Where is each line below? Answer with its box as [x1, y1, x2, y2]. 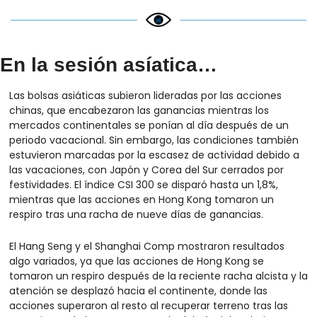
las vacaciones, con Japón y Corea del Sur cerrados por [9, 162, 284, 177]
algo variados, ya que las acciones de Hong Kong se [9, 253, 264, 268]
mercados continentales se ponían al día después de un [9, 117, 289, 132]
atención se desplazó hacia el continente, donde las [9, 283, 267, 298]
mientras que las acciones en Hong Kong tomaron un [9, 192, 274, 207]
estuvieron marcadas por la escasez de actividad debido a [9, 147, 299, 162]
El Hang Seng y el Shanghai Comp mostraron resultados [9, 238, 284, 253]
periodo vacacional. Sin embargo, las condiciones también [9, 132, 299, 147]
